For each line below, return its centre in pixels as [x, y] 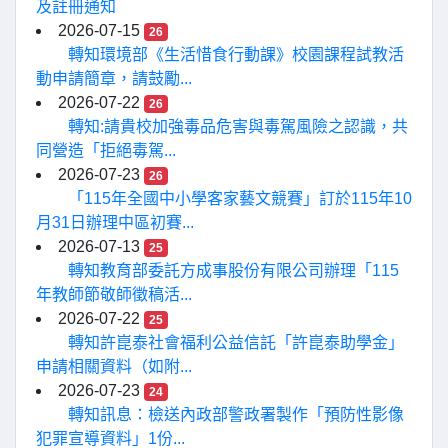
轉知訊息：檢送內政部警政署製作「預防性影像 [236, 414]
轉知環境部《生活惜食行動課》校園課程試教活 [236, 54]
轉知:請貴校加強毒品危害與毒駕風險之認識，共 [238, 126]
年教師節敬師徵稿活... [114, 294]
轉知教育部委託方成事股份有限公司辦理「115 [233, 270]
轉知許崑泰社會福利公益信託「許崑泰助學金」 [236, 342]
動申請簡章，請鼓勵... [114, 78]
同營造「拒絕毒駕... [106, 150]
